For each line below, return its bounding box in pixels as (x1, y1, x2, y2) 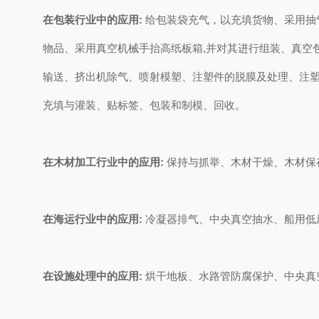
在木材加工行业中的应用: (43, 156, 167, 168)
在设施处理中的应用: (43, 270, 142, 282)
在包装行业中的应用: (43, 14, 142, 26)
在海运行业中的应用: (43, 213, 145, 225)
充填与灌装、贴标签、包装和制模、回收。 (43, 99, 246, 111)
